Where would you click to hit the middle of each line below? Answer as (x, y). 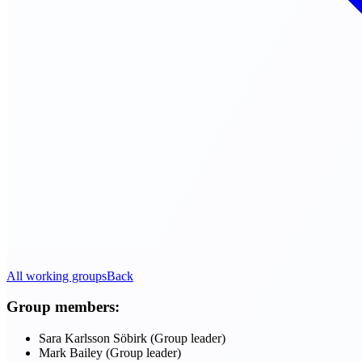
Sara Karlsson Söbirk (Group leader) (132, 339)
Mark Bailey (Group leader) (110, 353)
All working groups (57, 276)
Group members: (63, 307)
